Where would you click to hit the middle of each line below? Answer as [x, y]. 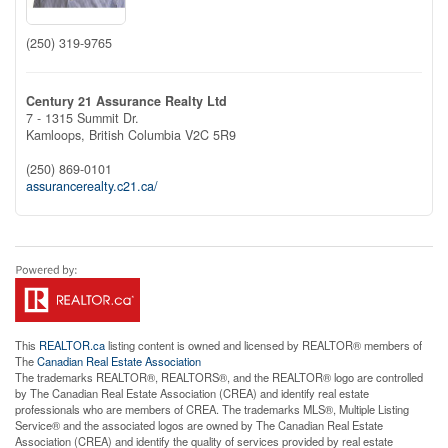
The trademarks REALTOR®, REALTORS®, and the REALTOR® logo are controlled [219, 376]
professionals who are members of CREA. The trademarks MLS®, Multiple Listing [212, 408]
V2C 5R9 [210, 134]
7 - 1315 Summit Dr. [82, 117]
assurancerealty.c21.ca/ [92, 185]
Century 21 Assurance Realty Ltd [126, 100]
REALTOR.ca [72, 344]
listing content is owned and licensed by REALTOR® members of [263, 344]
